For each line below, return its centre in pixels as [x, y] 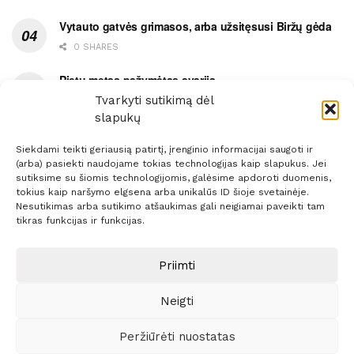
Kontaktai [280, 198]
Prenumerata [79, 198]
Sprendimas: [156, 243]
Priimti [177, 265]
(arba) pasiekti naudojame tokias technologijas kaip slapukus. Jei [171, 164]
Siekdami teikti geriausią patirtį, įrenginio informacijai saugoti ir [164, 149]
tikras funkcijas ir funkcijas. [80, 220]
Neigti [177, 301]
